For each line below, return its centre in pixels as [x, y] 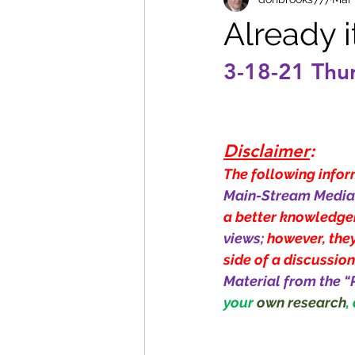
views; [245, 238]
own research [302, 302]
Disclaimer [267, 151]
